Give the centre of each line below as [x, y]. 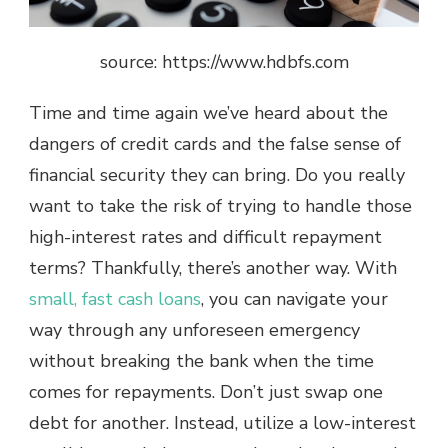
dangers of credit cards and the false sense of [215, 143]
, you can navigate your [294, 298]
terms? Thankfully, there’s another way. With [213, 267]
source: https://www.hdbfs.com [224, 61]
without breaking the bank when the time [201, 360]
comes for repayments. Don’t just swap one [206, 391]
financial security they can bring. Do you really [217, 174]
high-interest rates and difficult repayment [205, 236]
